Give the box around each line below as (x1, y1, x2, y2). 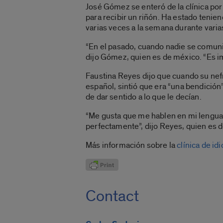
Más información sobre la (86, 140, 177, 151)
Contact (86, 186, 139, 207)
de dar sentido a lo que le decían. (86, 92, 202, 103)
